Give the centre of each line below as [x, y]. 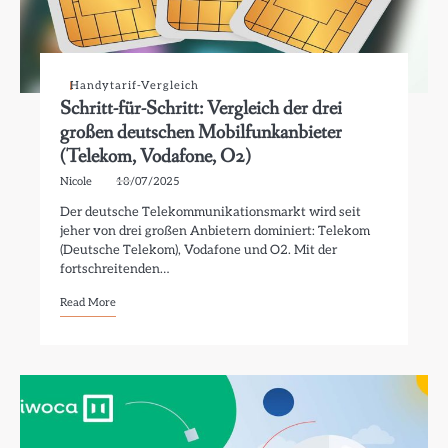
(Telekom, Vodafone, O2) [156, 156]
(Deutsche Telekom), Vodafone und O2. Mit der [199, 250]
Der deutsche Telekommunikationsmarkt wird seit [211, 212]
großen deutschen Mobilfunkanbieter [201, 132]
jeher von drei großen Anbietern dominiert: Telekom [215, 231]
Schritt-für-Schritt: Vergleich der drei [201, 108]
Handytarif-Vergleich [135, 85]
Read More [88, 302]
